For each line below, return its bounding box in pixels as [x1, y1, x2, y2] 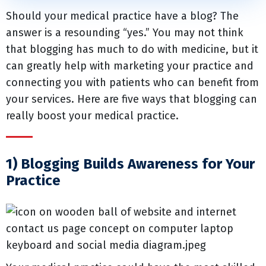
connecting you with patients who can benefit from [6, 76, 259, 89]
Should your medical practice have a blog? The [6, 9, 239, 23]
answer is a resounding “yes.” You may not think [6, 26, 243, 39]
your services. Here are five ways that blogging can [6, 93, 257, 106]
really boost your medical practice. [6, 109, 179, 122]
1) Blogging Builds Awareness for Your [6, 156, 255, 172]
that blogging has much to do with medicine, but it [6, 43, 258, 56]
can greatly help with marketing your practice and [6, 59, 254, 72]
